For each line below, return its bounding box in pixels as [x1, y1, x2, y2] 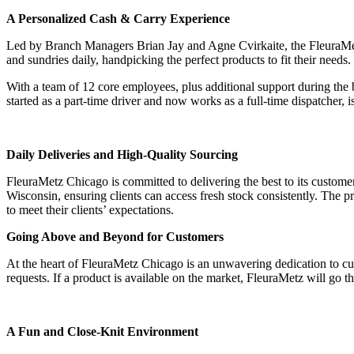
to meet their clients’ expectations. [6, 202, 174, 217]
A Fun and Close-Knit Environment [6, 324, 198, 338]
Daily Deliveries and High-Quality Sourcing [6, 147, 238, 161]
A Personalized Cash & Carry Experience [6, 11, 230, 25]
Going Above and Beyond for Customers [6, 229, 224, 243]
